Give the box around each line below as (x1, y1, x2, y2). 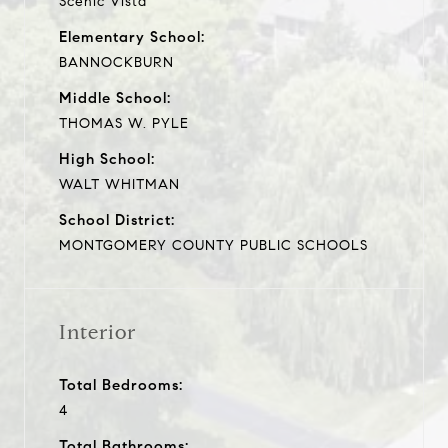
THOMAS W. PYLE (59, 114, 189, 132)
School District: (59, 210, 175, 229)
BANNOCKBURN (59, 53, 174, 71)
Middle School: (59, 88, 171, 107)
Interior (59, 319, 136, 345)
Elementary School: (59, 27, 205, 46)
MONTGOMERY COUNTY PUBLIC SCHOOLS (59, 236, 368, 254)
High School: (59, 149, 155, 168)
